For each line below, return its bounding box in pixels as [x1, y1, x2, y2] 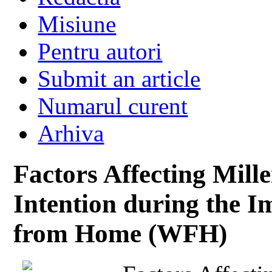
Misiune [38, 10, 117, 37]
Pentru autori [38, 38, 163, 64]
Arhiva [38, 120, 104, 146]
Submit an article [38, 65, 201, 92]
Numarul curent [38, 92, 188, 119]
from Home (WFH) [13, 219, 228, 248]
